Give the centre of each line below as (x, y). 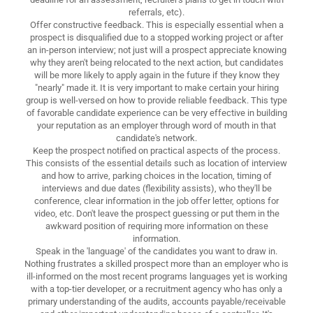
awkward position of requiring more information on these (156, 226)
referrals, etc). (156, 12)
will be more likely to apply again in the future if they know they (156, 75)
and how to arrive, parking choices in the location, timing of (156, 175)
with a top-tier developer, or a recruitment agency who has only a (156, 289)
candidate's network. (156, 138)
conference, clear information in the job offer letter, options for (156, 201)
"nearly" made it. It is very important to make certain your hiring (156, 87)
